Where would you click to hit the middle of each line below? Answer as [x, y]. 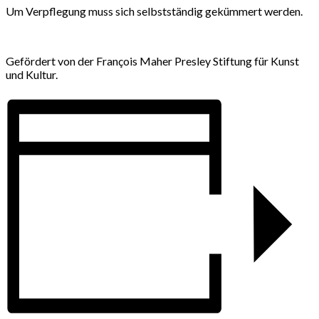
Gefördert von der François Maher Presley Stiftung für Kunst [152, 61]
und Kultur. [32, 74]
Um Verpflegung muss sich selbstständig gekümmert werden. [154, 11]
